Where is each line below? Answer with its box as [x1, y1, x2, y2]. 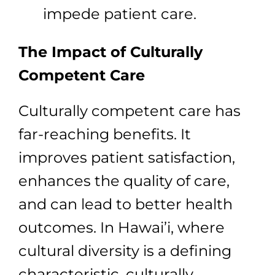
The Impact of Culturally [18, 42, 203, 61]
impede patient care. [43, 4, 196, 23]
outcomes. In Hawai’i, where [18, 218, 225, 236]
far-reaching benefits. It [18, 125, 191, 143]
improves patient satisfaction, [18, 148, 235, 166]
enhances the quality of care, [18, 171, 230, 190]
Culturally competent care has [18, 101, 241, 120]
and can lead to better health [18, 195, 233, 213]
